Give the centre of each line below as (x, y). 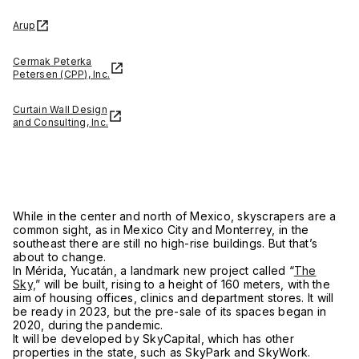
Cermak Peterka (52, 61)
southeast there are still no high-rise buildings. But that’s (165, 243)
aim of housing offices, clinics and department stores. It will (173, 297)
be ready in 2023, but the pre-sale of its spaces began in (170, 311)
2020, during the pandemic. (88, 325)
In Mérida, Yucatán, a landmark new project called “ (153, 270)
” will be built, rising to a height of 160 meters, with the (183, 284)
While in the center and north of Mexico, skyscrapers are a (175, 216)
